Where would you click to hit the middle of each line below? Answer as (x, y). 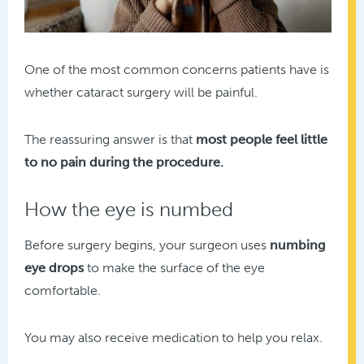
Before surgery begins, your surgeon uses (147, 245)
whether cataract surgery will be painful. (141, 92)
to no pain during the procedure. (124, 162)
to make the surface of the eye (174, 267)
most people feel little (262, 139)
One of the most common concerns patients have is (177, 69)
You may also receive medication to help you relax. (173, 337)
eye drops (54, 267)
